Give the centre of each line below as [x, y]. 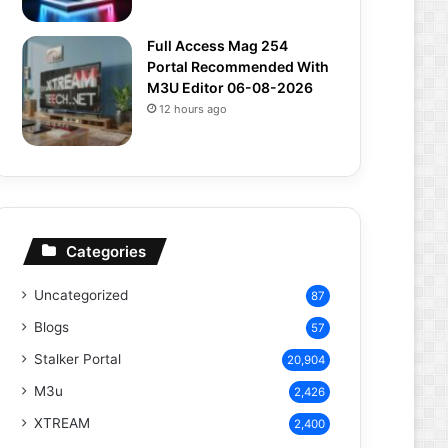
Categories [106, 251]
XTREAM [62, 423]
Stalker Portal [77, 359]
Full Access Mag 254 [217, 45]
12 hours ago [193, 109]
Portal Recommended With [238, 66]
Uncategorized [81, 295]
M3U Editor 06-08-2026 [230, 87]
